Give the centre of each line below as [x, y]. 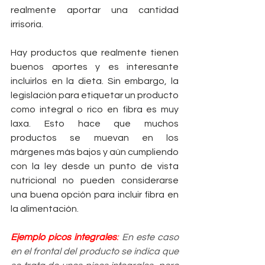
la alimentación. [45, 209]
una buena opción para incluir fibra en [95, 194]
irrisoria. [27, 24]
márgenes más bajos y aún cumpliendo [95, 152]
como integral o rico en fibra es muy [95, 109]
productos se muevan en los [95, 138]
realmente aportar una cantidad [95, 10]
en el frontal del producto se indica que [95, 251]
